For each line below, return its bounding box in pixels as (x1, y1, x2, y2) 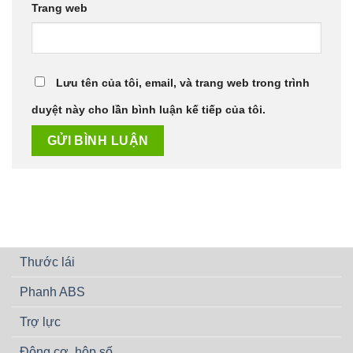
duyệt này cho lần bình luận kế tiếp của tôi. (32, 103, 266, 117)
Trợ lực (20, 315, 61, 329)
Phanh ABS (20, 285, 85, 299)
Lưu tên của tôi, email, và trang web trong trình (56, 76, 310, 90)
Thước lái (20, 255, 75, 269)
